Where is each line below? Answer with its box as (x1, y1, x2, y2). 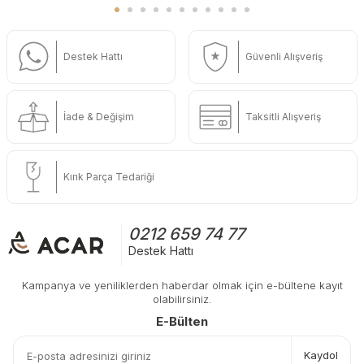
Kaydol (304, 349, 338, 362)
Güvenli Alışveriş (245, 50, 323, 63)
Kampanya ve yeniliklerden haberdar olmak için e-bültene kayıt (21, 278, 343, 292)
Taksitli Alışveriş (245, 110, 321, 123)
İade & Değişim (63, 110, 134, 123)
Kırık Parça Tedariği (63, 170, 154, 183)
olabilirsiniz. (152, 292, 212, 305)
